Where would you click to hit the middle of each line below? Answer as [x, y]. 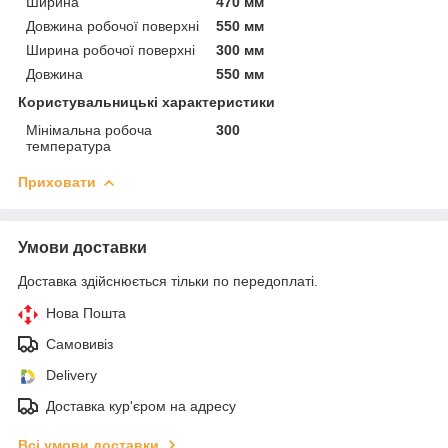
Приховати [57, 181]
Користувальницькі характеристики [146, 101]
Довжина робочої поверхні [112, 25]
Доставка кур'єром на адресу [141, 405]
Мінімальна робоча [89, 129]
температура [68, 145]
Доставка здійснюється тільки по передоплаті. [168, 280]
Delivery [71, 374]
